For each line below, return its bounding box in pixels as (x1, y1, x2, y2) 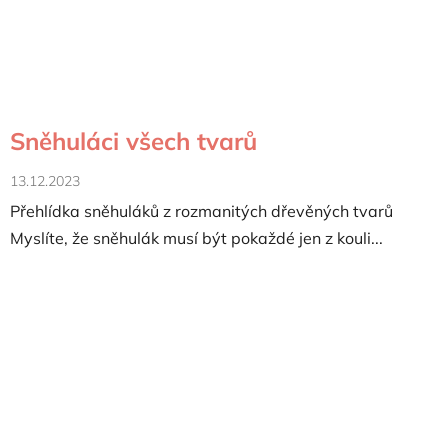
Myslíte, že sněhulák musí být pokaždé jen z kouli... (10, 227, 383, 248)
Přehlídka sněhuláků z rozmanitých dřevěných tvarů (10, 200, 393, 221)
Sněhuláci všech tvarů (10, 125, 257, 156)
